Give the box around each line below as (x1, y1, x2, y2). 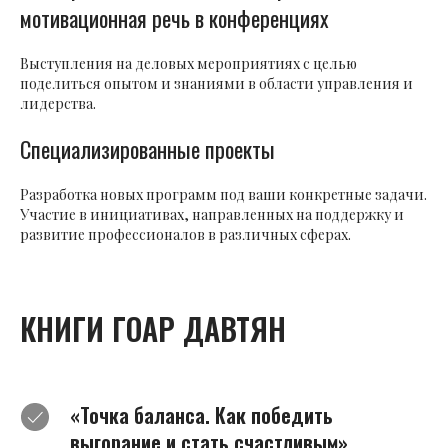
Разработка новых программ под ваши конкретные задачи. (20, 185, 427, 205)
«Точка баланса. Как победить (70, 400, 333, 431)
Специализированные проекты (20, 133, 275, 166)
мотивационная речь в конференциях (20, 2, 329, 35)
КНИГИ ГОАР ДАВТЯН (20, 306, 286, 352)
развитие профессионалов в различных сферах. (20, 225, 351, 245)
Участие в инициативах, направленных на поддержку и (20, 205, 404, 225)
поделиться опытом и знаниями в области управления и (20, 74, 413, 94)
